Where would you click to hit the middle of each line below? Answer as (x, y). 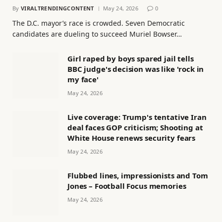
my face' (83, 80)
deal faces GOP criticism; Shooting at (135, 128)
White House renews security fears (132, 138)
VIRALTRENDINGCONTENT (57, 8)
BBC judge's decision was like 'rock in (136, 69)
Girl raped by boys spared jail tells (131, 59)
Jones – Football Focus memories (127, 186)
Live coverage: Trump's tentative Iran (137, 117)
